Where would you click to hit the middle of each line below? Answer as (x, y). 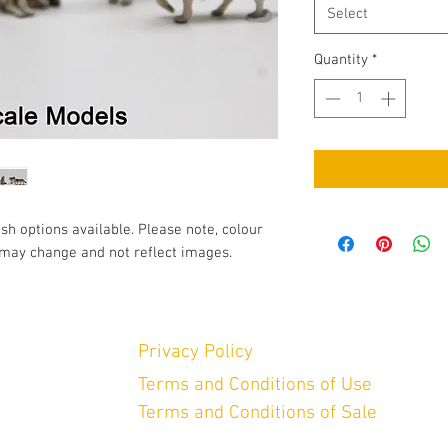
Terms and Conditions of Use (255, 385)
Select (347, 14)
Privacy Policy (195, 352)
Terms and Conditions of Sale (257, 413)
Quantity (341, 60)
